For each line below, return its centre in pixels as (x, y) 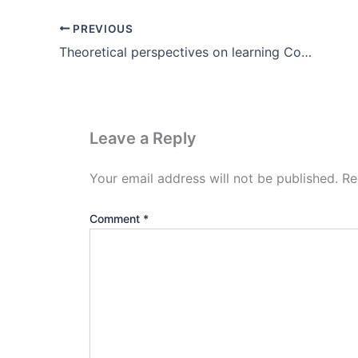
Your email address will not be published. (214, 178)
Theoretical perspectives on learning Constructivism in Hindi (306, 52)
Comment (116, 218)
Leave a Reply (143, 138)
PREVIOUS (101, 28)
